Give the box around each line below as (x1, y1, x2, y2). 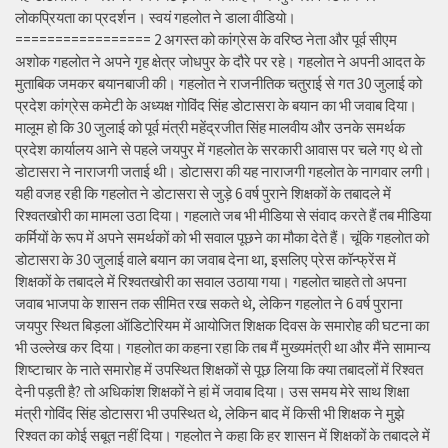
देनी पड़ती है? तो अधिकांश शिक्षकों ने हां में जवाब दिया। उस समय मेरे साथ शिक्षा (15, 382, 409, 402)
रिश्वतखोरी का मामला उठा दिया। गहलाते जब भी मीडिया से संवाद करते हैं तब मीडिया (15, 206, 431, 226)
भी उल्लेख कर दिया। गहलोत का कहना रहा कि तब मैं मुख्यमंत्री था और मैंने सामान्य (15, 338, 430, 358)
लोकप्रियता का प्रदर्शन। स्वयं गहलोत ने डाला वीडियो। (15, 8, 296, 28)
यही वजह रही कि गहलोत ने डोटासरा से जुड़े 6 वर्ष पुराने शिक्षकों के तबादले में (15, 184, 391, 204)
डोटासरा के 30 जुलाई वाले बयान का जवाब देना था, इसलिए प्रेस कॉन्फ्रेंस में (15, 250, 396, 270)
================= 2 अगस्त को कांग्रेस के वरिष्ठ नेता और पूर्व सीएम (15, 30, 397, 50)
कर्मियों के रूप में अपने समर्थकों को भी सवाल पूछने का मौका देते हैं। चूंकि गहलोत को (15, 228, 429, 248)
